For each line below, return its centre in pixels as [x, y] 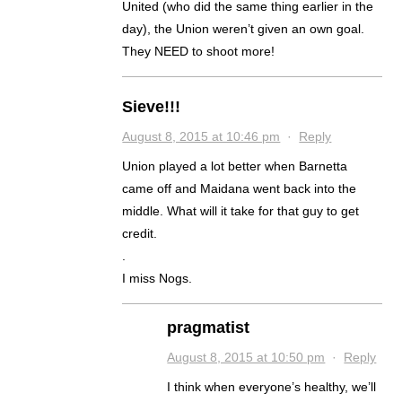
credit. [140, 234]
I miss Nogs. [157, 279]
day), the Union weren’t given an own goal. [244, 29]
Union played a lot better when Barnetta [235, 166]
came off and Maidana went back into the [240, 189]
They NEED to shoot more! [199, 52]
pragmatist [209, 328]
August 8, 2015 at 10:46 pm [201, 137]
